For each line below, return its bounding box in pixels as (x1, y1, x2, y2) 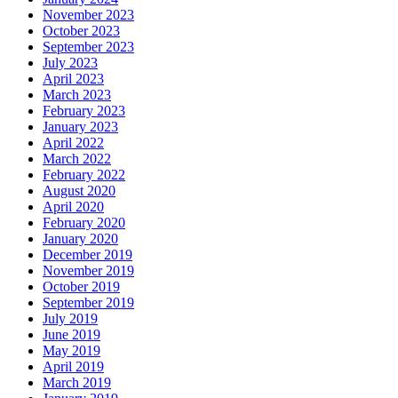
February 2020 (43, 215, 125, 231)
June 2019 (43, 327, 100, 343)
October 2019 (43, 279, 120, 295)
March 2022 (43, 151, 111, 167)
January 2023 (43, 119, 118, 135)
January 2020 (43, 231, 118, 247)
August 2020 (43, 183, 115, 199)
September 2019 (43, 295, 134, 311)
